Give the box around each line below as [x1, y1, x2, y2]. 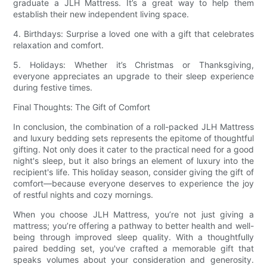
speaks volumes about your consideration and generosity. [13, 254, 254, 265]
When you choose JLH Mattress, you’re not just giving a [13, 209, 254, 219]
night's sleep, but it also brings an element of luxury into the [13, 155, 254, 166]
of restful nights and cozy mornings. [13, 189, 154, 200]
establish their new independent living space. [13, 8, 190, 19]
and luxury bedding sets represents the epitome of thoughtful [13, 132, 254, 143]
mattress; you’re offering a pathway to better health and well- [13, 220, 254, 231]
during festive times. [13, 82, 93, 92]
